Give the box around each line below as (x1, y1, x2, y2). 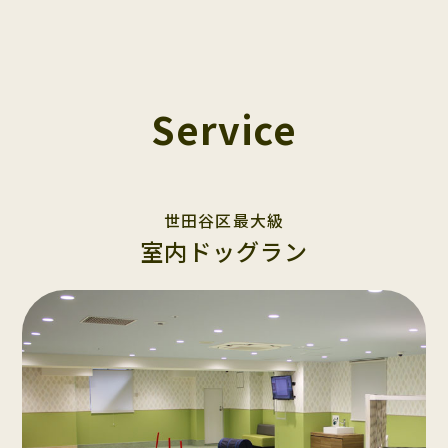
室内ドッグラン (139, 234, 309, 269)
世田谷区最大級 (164, 209, 284, 233)
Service (150, 101, 298, 157)
